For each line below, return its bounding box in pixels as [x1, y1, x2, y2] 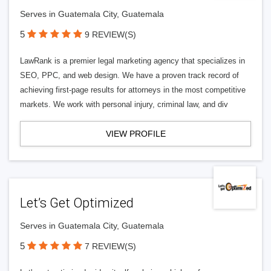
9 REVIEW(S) [85, 30, 136, 39]
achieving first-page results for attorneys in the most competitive [20, 85, 246, 94]
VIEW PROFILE [105, 129, 166, 139]
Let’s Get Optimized [20, 195, 134, 211]
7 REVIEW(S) [85, 241, 136, 251]
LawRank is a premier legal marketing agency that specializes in [20, 56, 245, 65]
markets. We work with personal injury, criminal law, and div [20, 100, 228, 109]
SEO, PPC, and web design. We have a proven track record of [20, 71, 239, 80]
